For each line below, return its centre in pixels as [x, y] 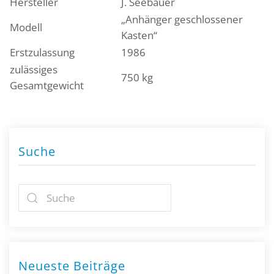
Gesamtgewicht [47, 86]
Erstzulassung [42, 53]
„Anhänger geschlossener [182, 20]
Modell [26, 28]
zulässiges [34, 70]
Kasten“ [139, 35]
